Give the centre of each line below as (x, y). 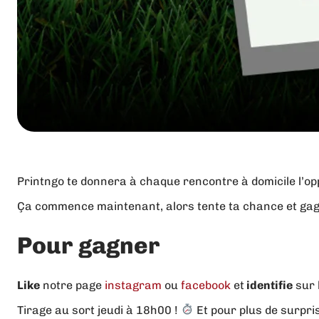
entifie (275, 285)
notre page (72, 285)
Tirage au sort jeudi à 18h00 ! (99, 310)
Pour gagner (89, 246)
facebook (206, 285)
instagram (135, 285)
